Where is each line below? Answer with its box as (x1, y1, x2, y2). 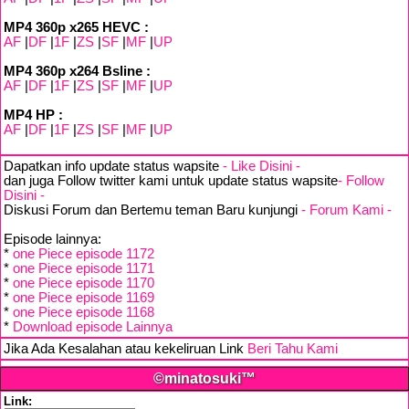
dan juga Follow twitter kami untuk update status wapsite (4, 173, 338, 188)
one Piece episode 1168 (13, 305, 154, 320)
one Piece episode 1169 (13, 290, 154, 305)
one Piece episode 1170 (13, 276, 154, 290)
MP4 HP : (4, 108, 63, 122)
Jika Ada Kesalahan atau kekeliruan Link (4, 341, 247, 356)
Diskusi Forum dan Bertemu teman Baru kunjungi (4, 203, 301, 217)
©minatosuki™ (153, 371, 256, 386)
